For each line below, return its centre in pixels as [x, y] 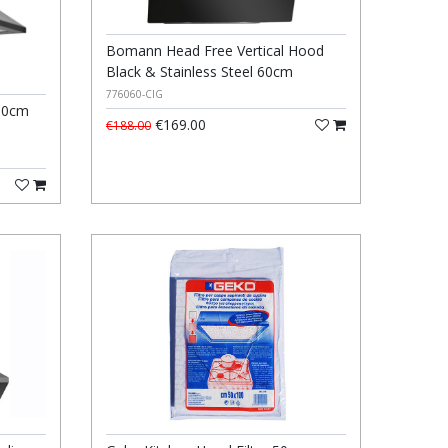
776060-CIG [134, 93]
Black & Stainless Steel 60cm [199, 71]
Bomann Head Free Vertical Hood [214, 50]
